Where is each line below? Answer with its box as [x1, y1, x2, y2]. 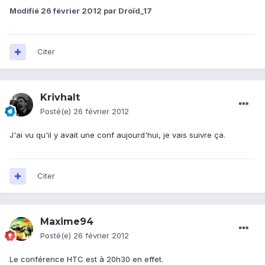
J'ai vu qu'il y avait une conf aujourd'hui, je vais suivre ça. [9, 130, 225, 140]
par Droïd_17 [102, 6, 152, 16]
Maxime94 [40, 216, 93, 228]
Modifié [9, 6, 41, 16]
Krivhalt [40, 92, 80, 104]
